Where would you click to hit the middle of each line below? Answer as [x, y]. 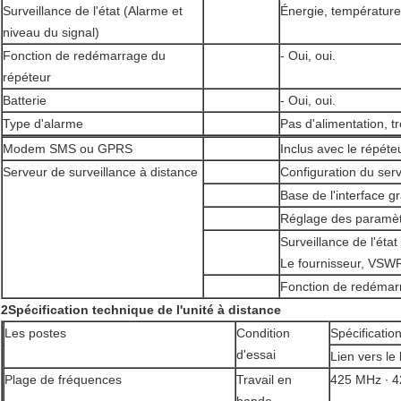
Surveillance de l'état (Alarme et [93, 11]
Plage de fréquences [63, 380]
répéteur [27, 77]
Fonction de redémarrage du [84, 56]
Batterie [25, 101]
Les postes [35, 333]
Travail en [264, 380]
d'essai [256, 355]
